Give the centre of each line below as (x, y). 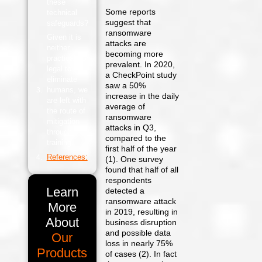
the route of (66, 111)
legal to (59, 69)
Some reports (131, 12)
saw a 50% (126, 86)
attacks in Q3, (131, 128)
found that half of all (142, 170)
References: (67, 157)
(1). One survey (135, 159)
